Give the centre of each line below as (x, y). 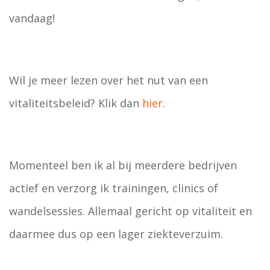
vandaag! (32, 18)
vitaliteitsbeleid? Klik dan (76, 103)
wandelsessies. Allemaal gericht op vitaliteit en (130, 211)
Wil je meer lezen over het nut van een (108, 80)
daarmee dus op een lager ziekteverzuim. (116, 234)
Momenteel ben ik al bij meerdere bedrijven (123, 165)
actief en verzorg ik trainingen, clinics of (114, 188)
